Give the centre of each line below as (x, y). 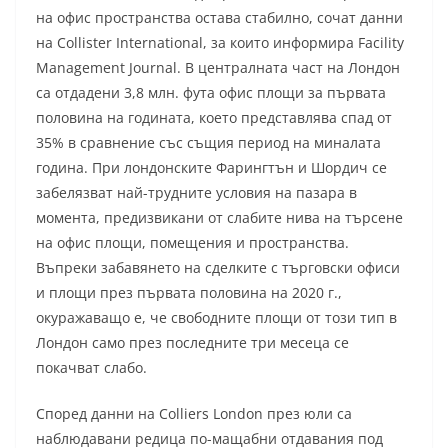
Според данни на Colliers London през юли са (194, 413)
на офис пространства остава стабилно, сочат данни (219, 17)
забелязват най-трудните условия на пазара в (196, 192)
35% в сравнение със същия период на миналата (208, 142)
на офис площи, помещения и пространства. (192, 242)
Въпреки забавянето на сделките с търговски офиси (218, 267)
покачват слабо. (91, 367)
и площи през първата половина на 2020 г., (189, 292)
